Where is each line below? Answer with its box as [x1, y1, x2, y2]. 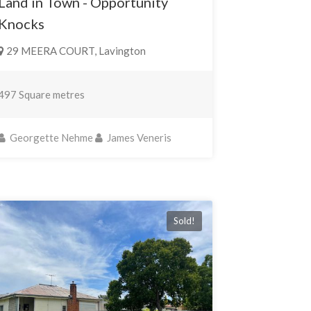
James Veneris [104, 131, 171, 144]
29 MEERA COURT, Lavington [3, 44, 146, 57]
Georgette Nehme [7, 131, 93, 144]
